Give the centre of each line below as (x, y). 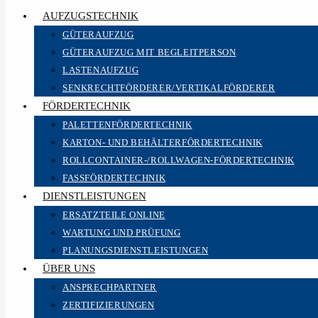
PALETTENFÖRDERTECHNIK (127, 125)
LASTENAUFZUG (101, 70)
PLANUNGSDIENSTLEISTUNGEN (136, 250)
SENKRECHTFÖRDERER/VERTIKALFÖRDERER (169, 88)
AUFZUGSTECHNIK (91, 16)
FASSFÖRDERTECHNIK (114, 178)
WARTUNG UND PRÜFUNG (122, 232)
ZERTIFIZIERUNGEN (109, 305)
